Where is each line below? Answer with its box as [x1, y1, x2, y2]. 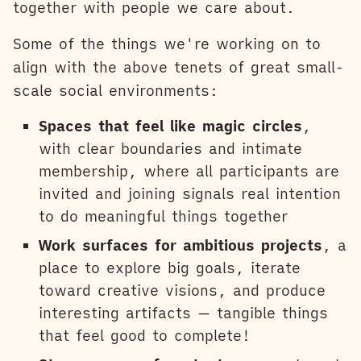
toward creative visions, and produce [39, 281, 326, 301]
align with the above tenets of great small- [13, 58, 344, 77]
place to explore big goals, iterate [39, 259, 301, 278]
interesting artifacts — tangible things [39, 304, 328, 323]
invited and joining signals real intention [39, 185, 341, 204]
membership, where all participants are [39, 162, 339, 181]
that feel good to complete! [39, 326, 251, 346]
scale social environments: [13, 81, 218, 101]
